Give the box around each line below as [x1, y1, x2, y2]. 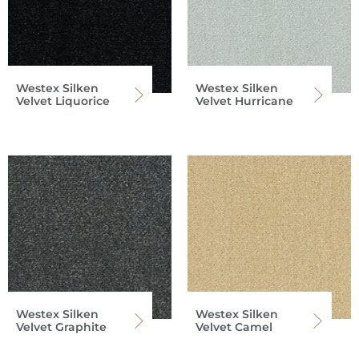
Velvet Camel [196, 320, 272, 335]
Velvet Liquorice [16, 94, 110, 109]
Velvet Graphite [16, 320, 107, 335]
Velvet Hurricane [196, 94, 293, 109]
